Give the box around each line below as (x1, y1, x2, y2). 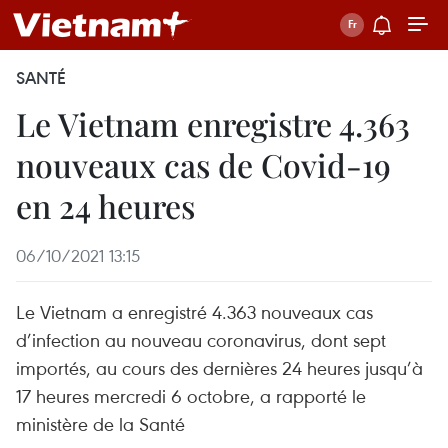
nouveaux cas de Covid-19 (16, 143, 391, 186)
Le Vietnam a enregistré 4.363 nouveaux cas (16, 299, 373, 324)
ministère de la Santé (16, 411, 185, 436)
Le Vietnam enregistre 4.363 (16, 102, 410, 145)
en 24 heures (16, 184, 195, 227)
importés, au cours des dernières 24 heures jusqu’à (16, 355, 423, 380)
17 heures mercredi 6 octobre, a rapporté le (16, 383, 366, 408)
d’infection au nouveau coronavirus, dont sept (16, 327, 386, 352)
